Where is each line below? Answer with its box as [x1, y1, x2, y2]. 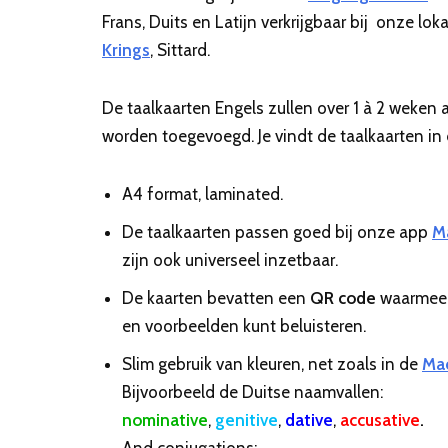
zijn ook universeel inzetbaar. [122, 250, 338, 270]
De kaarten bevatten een [122, 288, 310, 308]
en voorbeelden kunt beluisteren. [122, 316, 366, 336]
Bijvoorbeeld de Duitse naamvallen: [122, 382, 383, 402]
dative [285, 410, 333, 430]
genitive [215, 410, 278, 430]
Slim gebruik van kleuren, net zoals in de [122, 354, 422, 374]
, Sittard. [150, 40, 210, 60]
